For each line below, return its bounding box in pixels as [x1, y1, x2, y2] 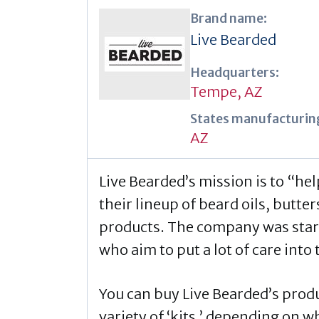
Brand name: [190, 9, 267, 26]
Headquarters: [190, 63, 279, 80]
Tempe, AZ [190, 82, 263, 100]
